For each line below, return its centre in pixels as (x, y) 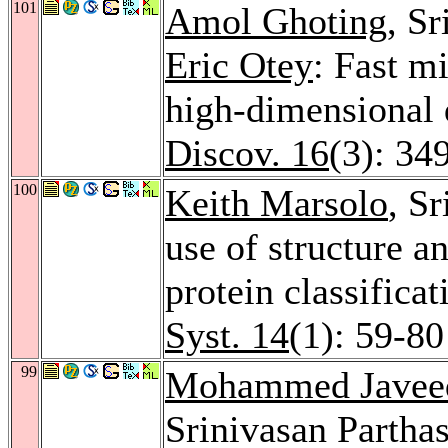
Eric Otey (239, 64)
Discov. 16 (247, 152)
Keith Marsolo (276, 202)
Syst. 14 (227, 334)
